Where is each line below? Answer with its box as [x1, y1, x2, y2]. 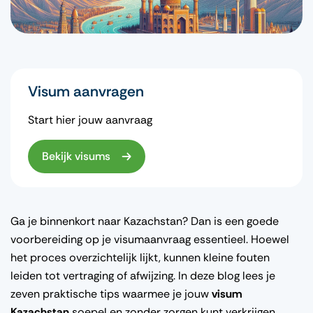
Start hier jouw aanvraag [28, 112, 152, 127]
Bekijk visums [42, 148, 110, 163]
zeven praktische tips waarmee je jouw [10, 286, 212, 301]
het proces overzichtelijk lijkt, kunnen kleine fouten [10, 249, 270, 265]
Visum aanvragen [28, 81, 144, 101]
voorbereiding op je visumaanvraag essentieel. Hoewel [10, 231, 289, 247]
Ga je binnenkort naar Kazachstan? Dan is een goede [10, 213, 279, 228]
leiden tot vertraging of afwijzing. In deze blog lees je [10, 268, 275, 283]
